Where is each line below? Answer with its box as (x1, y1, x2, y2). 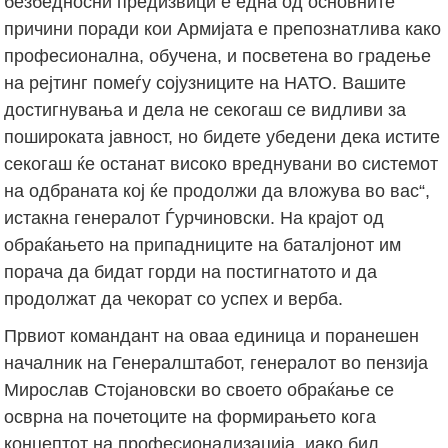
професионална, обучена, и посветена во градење (4, 45, 432, 66)
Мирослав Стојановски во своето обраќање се (4, 379, 395, 400)
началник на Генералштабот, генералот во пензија (4, 352, 429, 373)
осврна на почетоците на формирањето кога (4, 406, 377, 427)
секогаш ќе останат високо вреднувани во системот (4, 153, 439, 174)
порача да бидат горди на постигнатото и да (4, 261, 378, 282)
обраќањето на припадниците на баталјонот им (4, 234, 402, 255)
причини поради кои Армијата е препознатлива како (4, 18, 442, 39)
